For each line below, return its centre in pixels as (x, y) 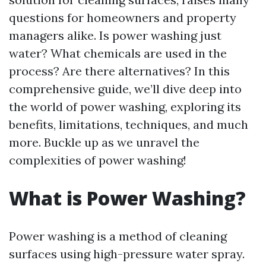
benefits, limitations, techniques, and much (129, 124)
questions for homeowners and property (123, 18)
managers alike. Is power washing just (115, 35)
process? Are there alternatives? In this (119, 71)
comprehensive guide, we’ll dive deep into (125, 89)
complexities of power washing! (98, 160)
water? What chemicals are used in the (118, 53)
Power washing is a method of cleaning (118, 236)
